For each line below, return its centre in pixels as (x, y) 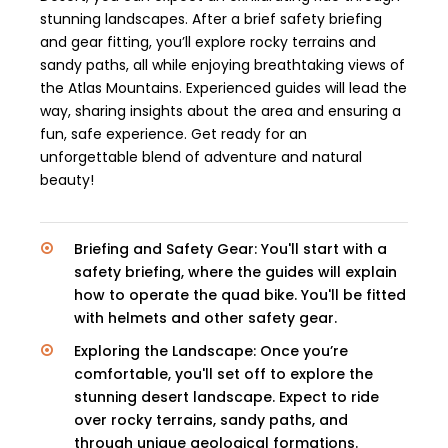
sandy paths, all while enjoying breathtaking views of (222, 64)
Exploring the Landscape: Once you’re (211, 350)
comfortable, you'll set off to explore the (223, 373)
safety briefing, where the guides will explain (235, 271)
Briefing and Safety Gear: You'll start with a (230, 248)
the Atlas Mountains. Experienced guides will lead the (223, 87)
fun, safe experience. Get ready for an (173, 133)
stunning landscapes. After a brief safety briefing (211, 18)
